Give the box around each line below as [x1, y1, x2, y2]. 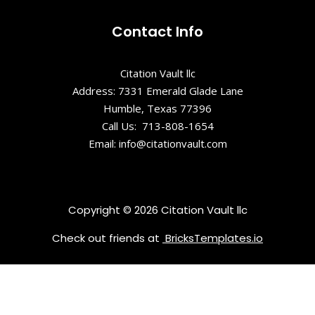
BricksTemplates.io [162, 230, 263, 245]
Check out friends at [52, 230, 162, 245]
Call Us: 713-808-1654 [101, 119, 214, 134]
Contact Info [112, 22, 203, 42]
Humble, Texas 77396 [103, 101, 212, 116]
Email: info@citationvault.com [88, 136, 227, 151]
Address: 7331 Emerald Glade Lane [72, 84, 243, 98]
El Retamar [33, 34, 83, 46]
